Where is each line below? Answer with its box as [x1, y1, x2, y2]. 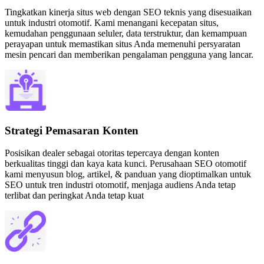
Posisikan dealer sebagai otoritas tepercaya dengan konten [5, 148, 219, 159]
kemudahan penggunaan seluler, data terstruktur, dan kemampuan [5, 28, 247, 38]
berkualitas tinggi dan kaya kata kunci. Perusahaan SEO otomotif [5, 159, 246, 169]
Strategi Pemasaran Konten [5, 124, 138, 137]
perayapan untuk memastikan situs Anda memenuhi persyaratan [5, 39, 240, 49]
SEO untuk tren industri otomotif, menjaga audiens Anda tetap [5, 180, 236, 190]
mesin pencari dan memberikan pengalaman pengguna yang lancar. [5, 49, 253, 60]
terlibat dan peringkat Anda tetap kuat [5, 190, 144, 201]
